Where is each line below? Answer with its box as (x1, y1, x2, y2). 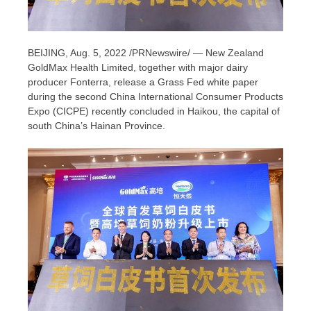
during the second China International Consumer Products (28, 91, 283, 103)
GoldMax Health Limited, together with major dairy (28, 62, 248, 74)
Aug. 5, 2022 (70, 47, 126, 59)
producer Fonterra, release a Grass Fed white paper (28, 76, 258, 88)
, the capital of (218, 106, 280, 117)
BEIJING (28, 47, 65, 59)
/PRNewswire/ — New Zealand (126, 47, 264, 59)
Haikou (187, 106, 218, 117)
